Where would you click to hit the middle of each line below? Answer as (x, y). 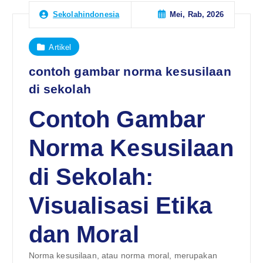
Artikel (60, 47)
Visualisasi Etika (120, 206)
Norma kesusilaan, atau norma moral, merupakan (123, 256)
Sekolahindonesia (86, 15)
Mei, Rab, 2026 (196, 15)
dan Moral (84, 235)
